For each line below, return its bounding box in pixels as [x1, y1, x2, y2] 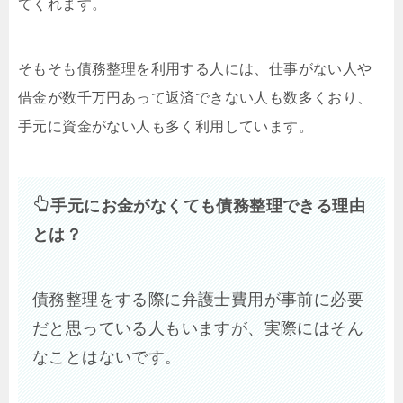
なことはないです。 [32, 348, 182, 367]
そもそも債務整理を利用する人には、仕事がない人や [18, 61, 372, 77]
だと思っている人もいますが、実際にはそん [32, 319, 363, 338]
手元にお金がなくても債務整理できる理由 [50, 197, 366, 216]
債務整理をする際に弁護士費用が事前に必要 [32, 291, 363, 309]
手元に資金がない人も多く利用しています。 [18, 119, 313, 135]
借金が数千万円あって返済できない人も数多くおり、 [18, 90, 372, 106]
